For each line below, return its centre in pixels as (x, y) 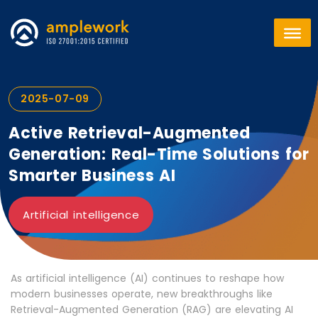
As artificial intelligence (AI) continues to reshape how (147, 278)
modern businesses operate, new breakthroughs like (142, 294)
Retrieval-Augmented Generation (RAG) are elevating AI (152, 309)
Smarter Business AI (92, 176)
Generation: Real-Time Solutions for (159, 154)
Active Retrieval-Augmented (130, 133)
